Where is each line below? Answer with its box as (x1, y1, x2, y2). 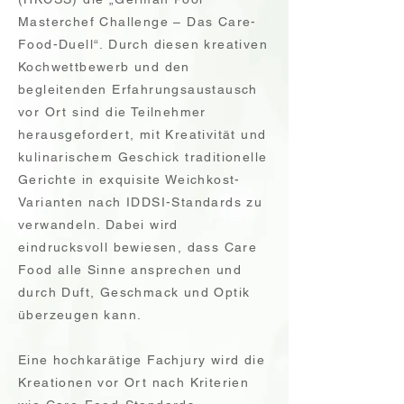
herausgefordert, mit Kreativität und (18, 127, 267, 142)
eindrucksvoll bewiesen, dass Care (18, 240, 258, 254)
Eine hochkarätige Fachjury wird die (18, 353, 265, 367)
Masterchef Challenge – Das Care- (18, 14, 257, 29)
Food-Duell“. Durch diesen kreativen (18, 37, 268, 51)
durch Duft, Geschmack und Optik (18, 285, 251, 299)
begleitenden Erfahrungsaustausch (18, 82, 258, 96)
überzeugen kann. (18, 308, 142, 322)
